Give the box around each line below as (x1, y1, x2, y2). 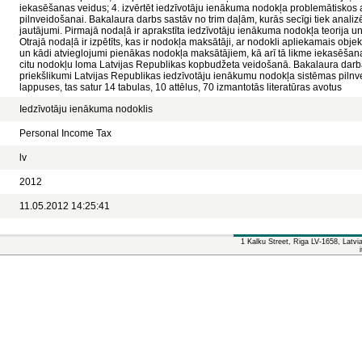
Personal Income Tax (19, 128, 112, 139)
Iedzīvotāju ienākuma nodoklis (19, 103, 153, 115)
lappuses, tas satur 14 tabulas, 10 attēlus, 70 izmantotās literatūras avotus (19, 82, 342, 93)
